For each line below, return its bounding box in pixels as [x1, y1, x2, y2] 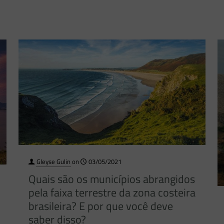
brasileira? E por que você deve [28, 197, 173, 215]
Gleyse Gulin [36, 156, 70, 167]
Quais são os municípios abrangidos [28, 170, 195, 188]
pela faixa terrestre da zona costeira [28, 184, 195, 201]
